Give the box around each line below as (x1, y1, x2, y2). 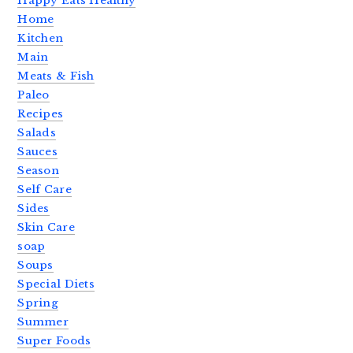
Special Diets (17, 277, 95, 291)
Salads (17, 125, 57, 139)
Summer (17, 314, 69, 329)
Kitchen (17, 31, 64, 45)
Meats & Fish (17, 69, 95, 83)
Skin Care (17, 220, 75, 234)
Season (17, 163, 60, 177)
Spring (17, 295, 59, 310)
